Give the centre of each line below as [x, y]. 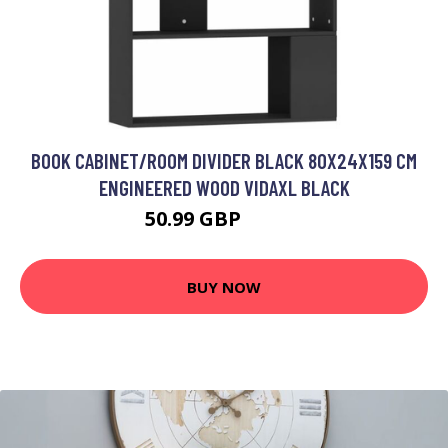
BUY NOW [224, 286]
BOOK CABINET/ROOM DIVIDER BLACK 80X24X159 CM [224, 161]
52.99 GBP [274, 222]
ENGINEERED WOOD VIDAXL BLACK [224, 188]
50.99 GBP [195, 219]
